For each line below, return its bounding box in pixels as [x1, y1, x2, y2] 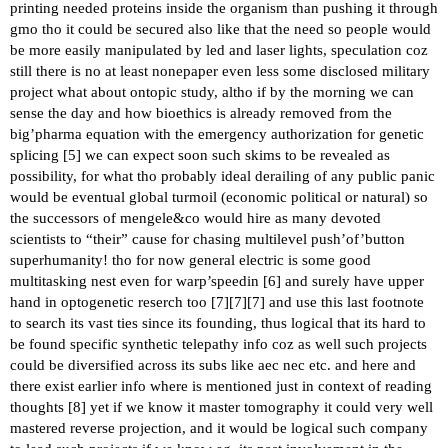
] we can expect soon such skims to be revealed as [76, 146, 390, 163]
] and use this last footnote [260, 293, 424, 310]
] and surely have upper [276, 272, 424, 289]
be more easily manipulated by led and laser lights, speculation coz [10, 41, 428, 58]
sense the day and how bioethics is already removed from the [10, 104, 392, 121]
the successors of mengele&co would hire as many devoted [10, 209, 381, 226]
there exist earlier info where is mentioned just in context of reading [10, 377, 432, 394]
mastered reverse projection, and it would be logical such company [10, 419, 428, 436]
